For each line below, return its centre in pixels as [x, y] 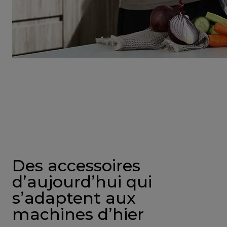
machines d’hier [78, 214]
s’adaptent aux [74, 198]
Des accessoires [76, 165]
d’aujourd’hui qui [82, 181]
